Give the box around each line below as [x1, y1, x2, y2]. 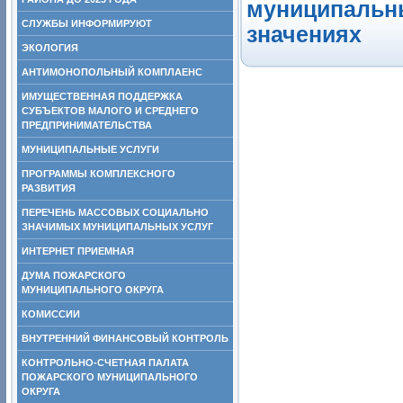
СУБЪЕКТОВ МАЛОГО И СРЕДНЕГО [22, 105, 199, 116]
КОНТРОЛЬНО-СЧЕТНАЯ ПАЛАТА [22, 357, 189, 368]
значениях [246, 22, 362, 48]
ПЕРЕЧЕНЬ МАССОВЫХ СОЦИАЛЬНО [22, 207, 209, 218]
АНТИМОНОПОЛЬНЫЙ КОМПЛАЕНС [22, 67, 202, 77]
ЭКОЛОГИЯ [22, 42, 78, 53]
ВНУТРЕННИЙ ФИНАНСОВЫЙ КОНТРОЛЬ [22, 333, 228, 344]
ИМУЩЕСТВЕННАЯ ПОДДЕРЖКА [22, 91, 183, 102]
